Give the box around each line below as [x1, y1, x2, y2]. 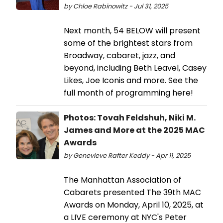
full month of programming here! [64, 87, 195, 99]
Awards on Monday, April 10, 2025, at [64, 199, 204, 211]
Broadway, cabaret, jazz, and [64, 49, 175, 61]
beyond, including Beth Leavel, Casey [64, 62, 207, 74]
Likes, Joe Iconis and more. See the [64, 74, 198, 86]
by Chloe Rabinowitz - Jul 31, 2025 [64, 1, 168, 10]
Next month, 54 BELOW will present [64, 24, 201, 36]
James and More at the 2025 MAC [64, 124, 205, 136]
